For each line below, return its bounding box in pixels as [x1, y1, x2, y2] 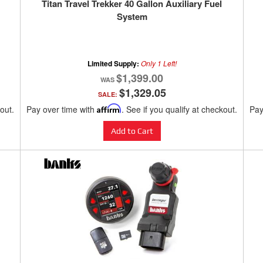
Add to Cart [110, 126, 153, 136]
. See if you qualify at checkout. [122, 103, 237, 116]
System [116, 10, 147, 23]
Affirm [97, 103, 122, 114]
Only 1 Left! [140, 58, 177, 69]
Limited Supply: [87, 58, 141, 69]
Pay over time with [26, 103, 97, 116]
